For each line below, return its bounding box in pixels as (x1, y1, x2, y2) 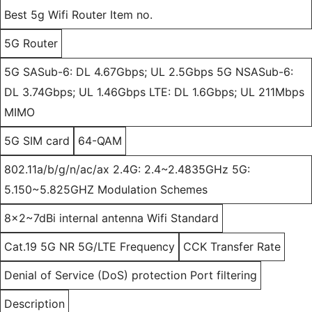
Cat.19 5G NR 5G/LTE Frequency (4, 240, 175, 254)
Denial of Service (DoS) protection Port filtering (4, 268, 257, 283)
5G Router (4, 36, 58, 51)
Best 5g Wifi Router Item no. (4, 8, 153, 22)
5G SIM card (4, 134, 70, 148)
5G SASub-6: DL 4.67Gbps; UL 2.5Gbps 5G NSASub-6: (4, 65, 293, 79)
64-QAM (78, 134, 122, 148)
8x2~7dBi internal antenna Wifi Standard (4, 211, 219, 226)
